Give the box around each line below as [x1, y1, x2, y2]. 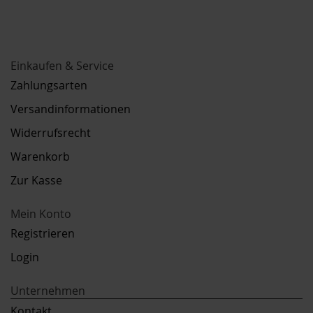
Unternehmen [10, 283, 85, 298]
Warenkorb [10, 149, 70, 164]
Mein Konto [10, 206, 71, 221]
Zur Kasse [10, 173, 62, 188]
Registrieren [10, 226, 75, 241]
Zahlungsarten [10, 78, 87, 93]
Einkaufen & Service [10, 58, 114, 73]
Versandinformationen [10, 101, 131, 117]
